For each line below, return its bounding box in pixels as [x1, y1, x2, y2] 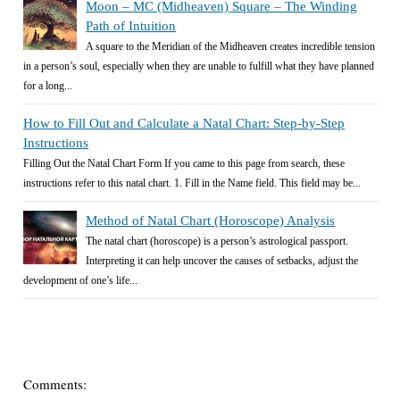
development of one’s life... [23, 274, 138, 287]
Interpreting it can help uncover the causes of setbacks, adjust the [86, 254, 359, 267]
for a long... [23, 79, 73, 92]
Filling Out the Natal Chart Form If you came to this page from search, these [23, 157, 346, 170]
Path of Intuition [86, 19, 177, 33]
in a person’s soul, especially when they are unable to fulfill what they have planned [23, 60, 375, 72]
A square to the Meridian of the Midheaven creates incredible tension [86, 40, 376, 53]
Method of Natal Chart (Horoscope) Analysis [86, 213, 336, 228]
